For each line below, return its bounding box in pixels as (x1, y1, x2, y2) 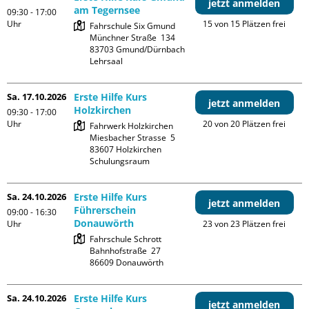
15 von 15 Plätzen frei (203, 18, 286, 30)
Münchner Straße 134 (90, 32, 176, 43)
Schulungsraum (90, 155, 150, 167)
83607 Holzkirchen (90, 143, 162, 155)
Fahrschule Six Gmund (90, 20, 176, 32)
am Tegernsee (74, 3, 141, 17)
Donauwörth (74, 217, 134, 230)
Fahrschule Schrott (90, 233, 162, 245)
